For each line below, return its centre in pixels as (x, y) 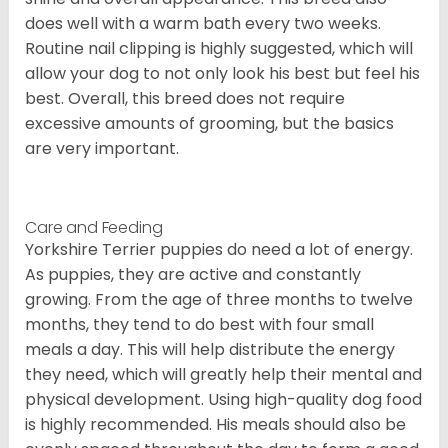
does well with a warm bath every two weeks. (203, 24)
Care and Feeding (94, 228)
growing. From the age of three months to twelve (219, 300)
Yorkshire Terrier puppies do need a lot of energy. (219, 250)
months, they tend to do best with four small (199, 325)
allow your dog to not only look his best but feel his (222, 74)
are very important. (102, 149)
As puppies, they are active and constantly (193, 275)
